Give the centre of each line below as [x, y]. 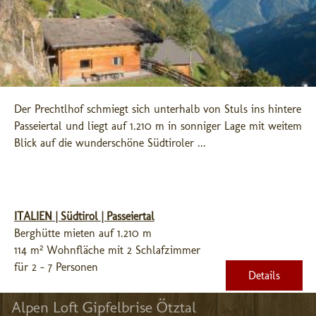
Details [264, 275]
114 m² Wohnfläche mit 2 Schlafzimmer [107, 250]
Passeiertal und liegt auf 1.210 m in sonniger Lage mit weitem [158, 126]
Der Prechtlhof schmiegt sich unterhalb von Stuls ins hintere [158, 109]
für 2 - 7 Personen [56, 267]
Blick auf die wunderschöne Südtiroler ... [110, 143]
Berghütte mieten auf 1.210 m [83, 233]
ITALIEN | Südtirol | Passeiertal [84, 216]
